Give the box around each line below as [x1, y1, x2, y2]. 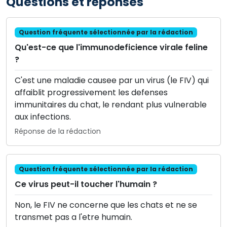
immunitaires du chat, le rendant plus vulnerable [15, 99, 207, 111]
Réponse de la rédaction [15, 126, 101, 137]
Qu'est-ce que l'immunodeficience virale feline [15, 42, 208, 54]
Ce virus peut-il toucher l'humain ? [15, 178, 157, 191]
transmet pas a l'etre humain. [15, 211, 132, 223]
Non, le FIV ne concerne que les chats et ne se [15, 199, 197, 211]
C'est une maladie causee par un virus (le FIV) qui [15, 74, 209, 87]
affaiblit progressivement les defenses [15, 87, 168, 99]
